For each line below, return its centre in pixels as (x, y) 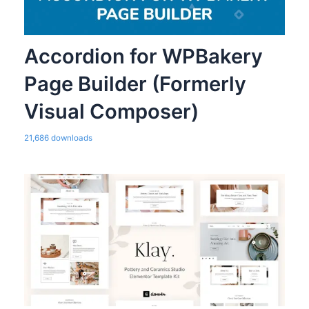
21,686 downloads (58, 138)
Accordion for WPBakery (143, 57)
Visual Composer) (111, 112)
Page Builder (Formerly (135, 84)
